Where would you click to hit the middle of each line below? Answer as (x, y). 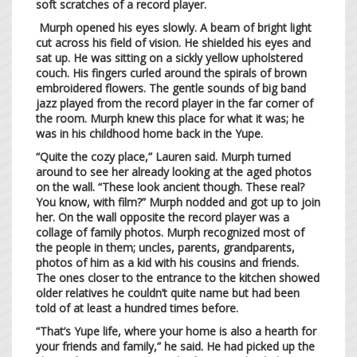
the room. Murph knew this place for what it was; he (170, 118)
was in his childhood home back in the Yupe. (151, 133)
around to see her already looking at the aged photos (174, 171)
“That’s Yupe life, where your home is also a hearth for (176, 331)
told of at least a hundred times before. (137, 308)
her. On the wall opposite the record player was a (163, 217)
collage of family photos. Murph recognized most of (170, 232)
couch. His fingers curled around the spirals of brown (171, 73)
